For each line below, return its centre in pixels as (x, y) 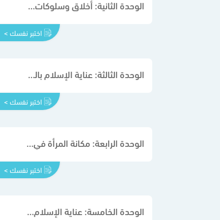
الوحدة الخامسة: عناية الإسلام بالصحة (30, 211)
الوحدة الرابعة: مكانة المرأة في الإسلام (30, 142)
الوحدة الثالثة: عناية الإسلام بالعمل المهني (31, 73)
